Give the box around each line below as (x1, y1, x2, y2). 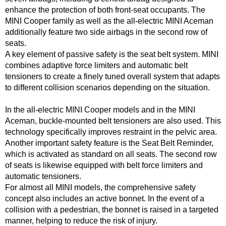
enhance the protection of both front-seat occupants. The (5, 6, 205, 14)
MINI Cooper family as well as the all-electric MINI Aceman (5, 17, 213, 25)
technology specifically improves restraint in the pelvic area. (5, 128, 217, 136)
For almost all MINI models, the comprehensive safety (5, 183, 196, 192)
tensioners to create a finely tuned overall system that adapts (5, 72, 220, 81)
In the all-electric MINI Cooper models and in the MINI (5, 105, 195, 114)
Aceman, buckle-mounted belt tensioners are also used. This (5, 117, 221, 125)
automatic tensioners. (5, 172, 81, 181)
